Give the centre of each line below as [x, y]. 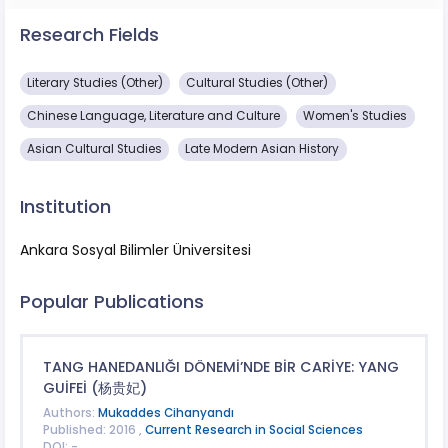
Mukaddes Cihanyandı [165, 413]
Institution [65, 206]
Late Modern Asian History [262, 148]
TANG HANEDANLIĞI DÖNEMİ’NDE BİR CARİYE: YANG [220, 366]
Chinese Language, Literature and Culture [154, 116]
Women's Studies [355, 116]
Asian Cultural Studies [95, 148]
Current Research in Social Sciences [253, 430]
